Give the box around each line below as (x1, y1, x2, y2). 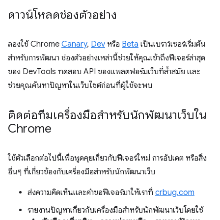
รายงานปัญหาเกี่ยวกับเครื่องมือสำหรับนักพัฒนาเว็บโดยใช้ (27, 205, 203, 216)
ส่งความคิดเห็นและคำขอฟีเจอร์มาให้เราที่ (27, 188, 155, 198)
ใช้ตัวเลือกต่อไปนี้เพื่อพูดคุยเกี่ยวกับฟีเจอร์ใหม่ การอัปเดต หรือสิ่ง (8, 153, 207, 164)
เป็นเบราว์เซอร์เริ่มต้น (138, 39, 206, 50)
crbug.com (155, 188, 194, 198)
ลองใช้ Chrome (8, 39, 61, 50)
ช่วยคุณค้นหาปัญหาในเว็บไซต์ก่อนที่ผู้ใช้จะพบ (8, 81, 152, 91)
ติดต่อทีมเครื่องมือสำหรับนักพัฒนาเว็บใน (8, 108, 207, 123)
